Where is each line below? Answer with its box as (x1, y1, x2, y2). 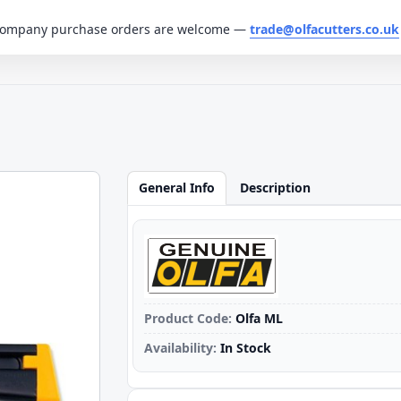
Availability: (143, 339, 217, 356)
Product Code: (143, 310, 232, 327)
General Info (138, 179, 215, 196)
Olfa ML (235, 310, 283, 327)
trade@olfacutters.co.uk (250, 21, 399, 38)
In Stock (219, 339, 271, 356)
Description (239, 179, 311, 196)
